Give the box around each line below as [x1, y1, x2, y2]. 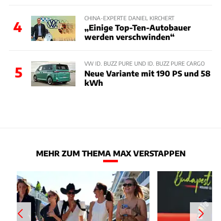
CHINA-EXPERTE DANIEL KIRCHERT [84, 14, 175, 22]
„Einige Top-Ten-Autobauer [84, 23, 191, 33]
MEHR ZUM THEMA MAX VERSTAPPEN [36, 148, 185, 158]
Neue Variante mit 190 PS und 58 [84, 68, 211, 78]
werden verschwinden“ [84, 32, 175, 42]
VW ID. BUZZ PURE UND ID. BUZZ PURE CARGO [84, 60, 205, 67]
